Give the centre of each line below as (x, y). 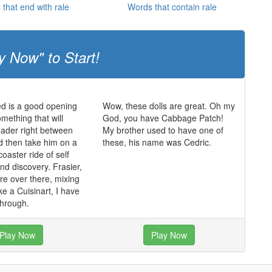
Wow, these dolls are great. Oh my (168, 106)
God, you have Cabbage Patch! (163, 118)
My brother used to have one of (163, 130)
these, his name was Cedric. (157, 142)
